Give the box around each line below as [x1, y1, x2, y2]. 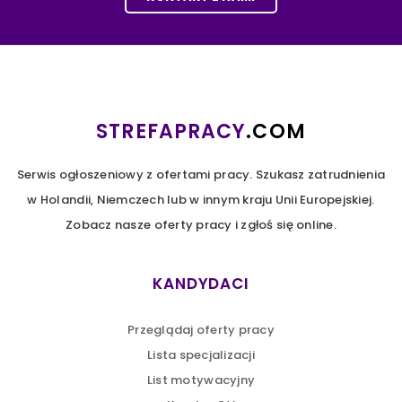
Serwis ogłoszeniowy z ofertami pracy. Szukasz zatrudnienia [16, 166, 386, 183]
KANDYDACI [153, 273, 249, 294]
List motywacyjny [146, 371, 256, 389]
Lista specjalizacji [147, 346, 255, 363]
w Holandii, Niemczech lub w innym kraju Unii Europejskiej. [27, 191, 375, 208]
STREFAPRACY [96, 118, 247, 145]
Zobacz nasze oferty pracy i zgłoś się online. [66, 216, 336, 233]
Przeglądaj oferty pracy [127, 321, 275, 338]
